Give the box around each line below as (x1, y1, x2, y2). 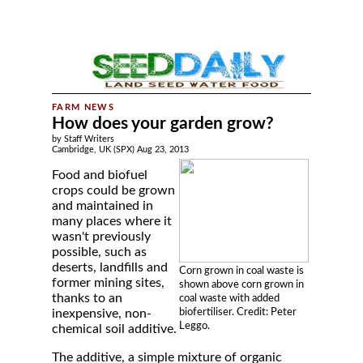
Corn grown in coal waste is (179, 265, 304, 276)
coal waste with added (179, 293, 280, 304)
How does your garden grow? (52, 115, 274, 132)
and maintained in (52, 199, 153, 212)
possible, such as (52, 246, 147, 258)
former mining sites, (52, 276, 164, 289)
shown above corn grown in (179, 279, 304, 290)
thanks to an (52, 292, 122, 305)
